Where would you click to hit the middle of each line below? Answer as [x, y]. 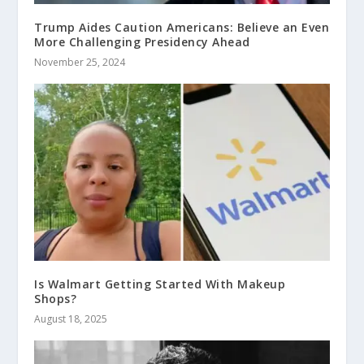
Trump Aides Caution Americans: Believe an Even [182, 28]
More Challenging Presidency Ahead [142, 42]
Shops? [56, 299]
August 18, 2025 [71, 319]
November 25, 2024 [80, 63]
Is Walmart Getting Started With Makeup [160, 284]
